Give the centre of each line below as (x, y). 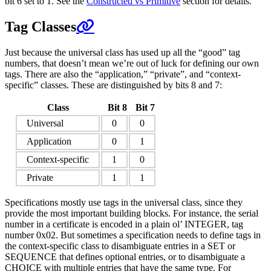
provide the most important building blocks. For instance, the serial (132, 213)
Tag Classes (41, 27)
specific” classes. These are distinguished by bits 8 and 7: (113, 85)
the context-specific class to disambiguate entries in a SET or (120, 246)
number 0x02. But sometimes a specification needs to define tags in (133, 235)
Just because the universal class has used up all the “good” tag (122, 52)
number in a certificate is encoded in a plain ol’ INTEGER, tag (124, 224)
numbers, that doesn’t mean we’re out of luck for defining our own (132, 63)
